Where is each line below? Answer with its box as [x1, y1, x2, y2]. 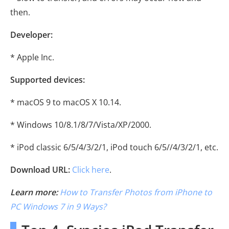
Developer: [10, 29, 53, 40]
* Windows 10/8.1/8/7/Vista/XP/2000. [10, 119, 151, 130]
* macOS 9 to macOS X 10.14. [10, 96, 121, 108]
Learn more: [10, 186, 58, 198]
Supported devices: [10, 74, 85, 85]
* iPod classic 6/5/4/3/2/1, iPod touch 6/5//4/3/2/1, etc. [10, 141, 218, 153]
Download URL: [10, 164, 70, 175]
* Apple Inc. [10, 51, 54, 63]
